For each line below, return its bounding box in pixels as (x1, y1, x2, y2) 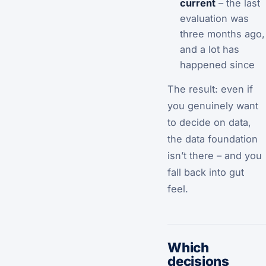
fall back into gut (167, 166, 244, 178)
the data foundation (167, 132, 258, 145)
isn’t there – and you (167, 149, 262, 161)
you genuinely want (167, 99, 258, 112)
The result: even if (167, 83, 253, 95)
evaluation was (179, 12, 249, 24)
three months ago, (179, 27, 265, 40)
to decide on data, (167, 116, 251, 128)
